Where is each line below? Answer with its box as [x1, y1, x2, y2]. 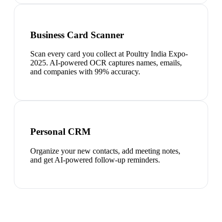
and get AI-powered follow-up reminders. [30, 155, 160, 164]
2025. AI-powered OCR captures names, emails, [30, 58, 182, 67]
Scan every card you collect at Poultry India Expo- [30, 50, 188, 58]
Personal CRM [30, 126, 91, 137]
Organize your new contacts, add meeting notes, [30, 146, 180, 155]
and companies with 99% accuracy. [30, 67, 140, 76]
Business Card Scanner [30, 29, 124, 40]
